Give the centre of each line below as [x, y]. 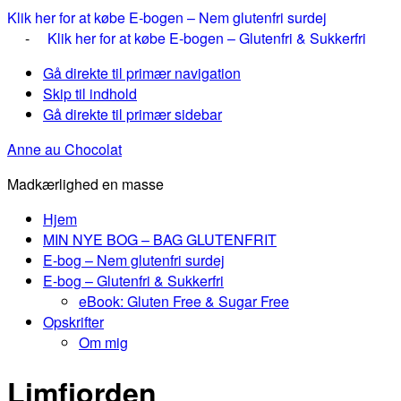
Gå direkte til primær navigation [142, 73]
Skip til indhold [90, 94]
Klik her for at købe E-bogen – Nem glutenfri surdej [167, 17]
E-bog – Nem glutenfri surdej [134, 260]
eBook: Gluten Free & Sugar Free [184, 301]
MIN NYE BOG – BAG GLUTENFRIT [160, 239]
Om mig [103, 342]
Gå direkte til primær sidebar [132, 114]
